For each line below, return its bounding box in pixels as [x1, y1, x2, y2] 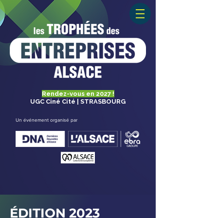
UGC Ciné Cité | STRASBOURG [30, 98, 126, 105]
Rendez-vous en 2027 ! [41, 90, 114, 97]
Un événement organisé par [16, 117, 77, 123]
